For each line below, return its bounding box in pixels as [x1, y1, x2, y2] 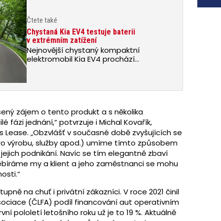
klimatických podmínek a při [27, 71, 128, 82]
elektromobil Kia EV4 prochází [27, 53, 135, 64]
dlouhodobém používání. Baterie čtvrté [27, 80, 171, 91]
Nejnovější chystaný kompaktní [27, 44, 140, 55]
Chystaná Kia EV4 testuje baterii [27, 27, 135, 37]
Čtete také [27, 16, 57, 25]
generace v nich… [27, 89, 90, 100]
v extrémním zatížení [27, 35, 97, 45]
